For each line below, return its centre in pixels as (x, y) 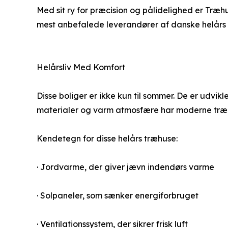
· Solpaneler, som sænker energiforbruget (118, 195)
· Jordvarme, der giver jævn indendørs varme (125, 167)
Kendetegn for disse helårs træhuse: (107, 138)
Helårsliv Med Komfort (81, 67)
